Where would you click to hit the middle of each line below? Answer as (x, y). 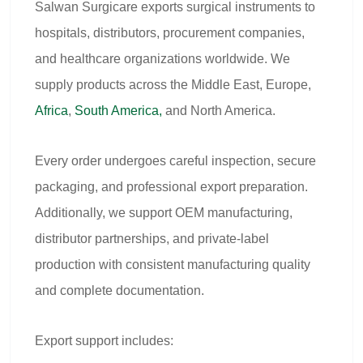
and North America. (219, 111)
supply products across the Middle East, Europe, (173, 85)
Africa (51, 111)
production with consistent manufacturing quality (173, 265)
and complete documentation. (120, 290)
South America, (118, 111)
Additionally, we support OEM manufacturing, (164, 213)
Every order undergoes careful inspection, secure (175, 161)
